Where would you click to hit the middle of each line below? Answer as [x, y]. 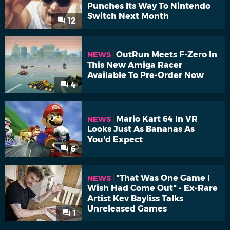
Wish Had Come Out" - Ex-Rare [152, 188]
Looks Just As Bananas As [141, 129]
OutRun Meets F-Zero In [167, 54]
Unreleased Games [127, 208]
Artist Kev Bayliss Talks [135, 198]
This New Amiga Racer [135, 65]
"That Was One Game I [163, 178]
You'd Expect [115, 139]
